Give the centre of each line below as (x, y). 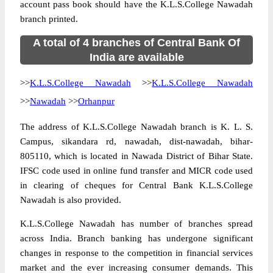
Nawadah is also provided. (71, 200)
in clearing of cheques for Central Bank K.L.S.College (136, 185)
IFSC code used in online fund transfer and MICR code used (136, 171)
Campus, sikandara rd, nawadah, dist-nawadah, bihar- (136, 141)
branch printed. (49, 19)
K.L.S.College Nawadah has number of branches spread (136, 224)
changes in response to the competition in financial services (136, 253)
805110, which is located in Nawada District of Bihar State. (136, 156)
